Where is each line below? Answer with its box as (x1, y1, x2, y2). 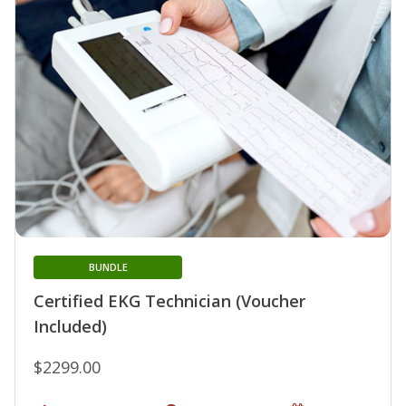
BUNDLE (88, 260, 128, 275)
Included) (34, 315, 107, 338)
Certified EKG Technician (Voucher (34, 290, 305, 313)
